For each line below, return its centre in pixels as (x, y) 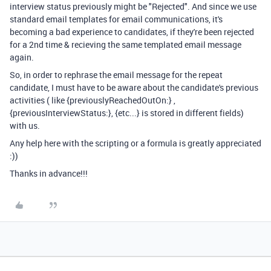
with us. (26, 126)
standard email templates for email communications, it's (116, 19)
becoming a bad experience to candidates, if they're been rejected (132, 32)
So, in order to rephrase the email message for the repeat (116, 75)
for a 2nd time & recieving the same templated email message (126, 44)
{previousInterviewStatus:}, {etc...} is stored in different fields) (127, 113)
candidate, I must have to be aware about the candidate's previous (134, 87)
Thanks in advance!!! (49, 173)
